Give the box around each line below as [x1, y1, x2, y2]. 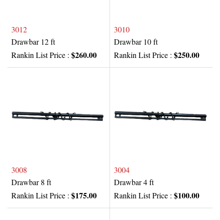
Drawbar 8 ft [11, 177, 51, 188]
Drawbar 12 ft [11, 36, 55, 47]
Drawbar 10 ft [114, 36, 158, 47]
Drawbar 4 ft [114, 177, 154, 188]
